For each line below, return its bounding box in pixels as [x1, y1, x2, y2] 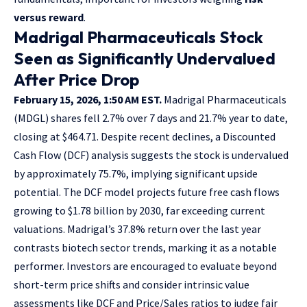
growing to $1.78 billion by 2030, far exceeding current [14, 203, 265, 217]
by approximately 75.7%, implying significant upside [14, 166, 258, 180]
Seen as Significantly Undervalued [14, 47, 275, 69]
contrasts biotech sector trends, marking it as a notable [14, 240, 277, 254]
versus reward [14, 10, 84, 24]
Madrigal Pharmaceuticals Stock [14, 26, 263, 47]
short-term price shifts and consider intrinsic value [14, 277, 249, 291]
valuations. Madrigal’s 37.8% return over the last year [14, 221, 261, 236]
